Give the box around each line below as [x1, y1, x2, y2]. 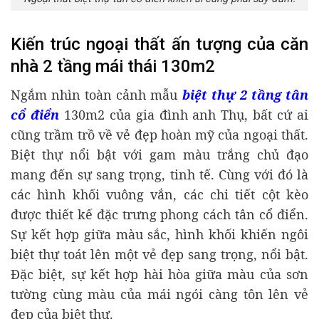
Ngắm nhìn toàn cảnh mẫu [11, 85, 182, 103]
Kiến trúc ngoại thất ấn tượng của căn [11, 34, 308, 55]
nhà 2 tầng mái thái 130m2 [11, 56, 215, 77]
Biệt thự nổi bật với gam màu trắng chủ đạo [11, 145, 308, 163]
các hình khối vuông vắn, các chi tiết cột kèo [11, 185, 308, 203]
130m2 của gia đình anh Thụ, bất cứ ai [58, 105, 309, 123]
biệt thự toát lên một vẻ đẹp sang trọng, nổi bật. [11, 245, 308, 263]
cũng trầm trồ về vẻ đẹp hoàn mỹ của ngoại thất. [11, 125, 308, 143]
